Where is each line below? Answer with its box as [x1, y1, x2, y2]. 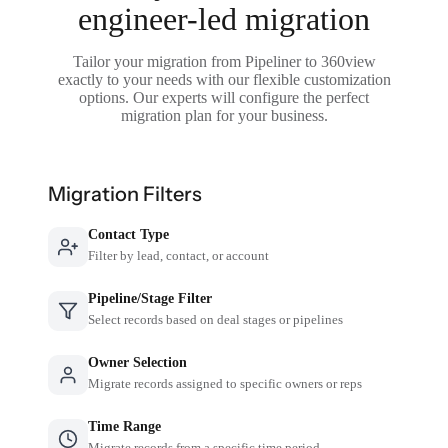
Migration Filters [48, 181, 203, 206]
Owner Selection [88, 354, 188, 370]
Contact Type [88, 226, 170, 242]
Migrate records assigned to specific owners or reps [88, 375, 363, 391]
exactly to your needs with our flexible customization [57, 70, 391, 88]
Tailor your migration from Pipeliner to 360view [72, 52, 376, 70]
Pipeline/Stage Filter [88, 290, 213, 306]
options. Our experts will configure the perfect [79, 88, 369, 106]
